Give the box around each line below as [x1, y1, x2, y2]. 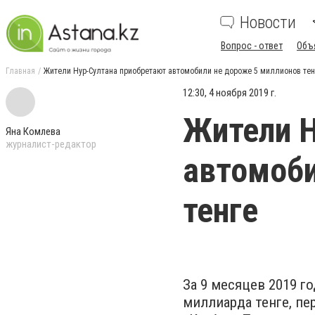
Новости [240, 13, 296, 32]
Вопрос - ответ [221, 40, 283, 51]
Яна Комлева [6, 125, 60, 138]
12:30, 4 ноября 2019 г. [183, 86, 276, 99]
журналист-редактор [6, 138, 96, 150]
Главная [6, 66, 35, 76]
